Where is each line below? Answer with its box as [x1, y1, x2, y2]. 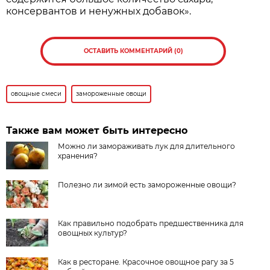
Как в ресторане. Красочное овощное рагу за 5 [58, 257, 234, 266]
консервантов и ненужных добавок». [6, 5, 192, 17]
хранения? [58, 151, 98, 160]
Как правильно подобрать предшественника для [58, 218, 244, 228]
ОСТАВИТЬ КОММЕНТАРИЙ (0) [83, 46, 183, 55]
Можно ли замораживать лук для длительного [58, 141, 236, 151]
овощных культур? [58, 228, 128, 237]
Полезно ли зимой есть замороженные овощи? [58, 180, 237, 189]
